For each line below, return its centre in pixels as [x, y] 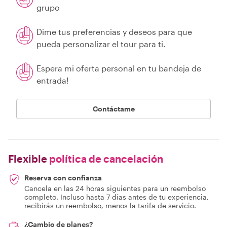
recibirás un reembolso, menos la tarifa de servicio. [110, 205]
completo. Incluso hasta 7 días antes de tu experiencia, [117, 197]
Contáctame [113, 109]
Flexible [28, 159]
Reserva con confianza [63, 178]
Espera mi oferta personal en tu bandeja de [119, 68]
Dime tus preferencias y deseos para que [114, 32]
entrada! [53, 80]
